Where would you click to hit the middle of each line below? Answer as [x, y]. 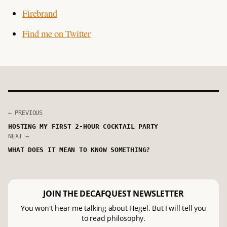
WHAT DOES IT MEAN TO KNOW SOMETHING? [79, 149]
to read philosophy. [113, 218]
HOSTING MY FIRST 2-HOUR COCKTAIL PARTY [83, 126]
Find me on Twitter [57, 34]
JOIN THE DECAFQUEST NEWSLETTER [113, 193]
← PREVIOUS [26, 113]
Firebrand [40, 13]
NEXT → [18, 136]
